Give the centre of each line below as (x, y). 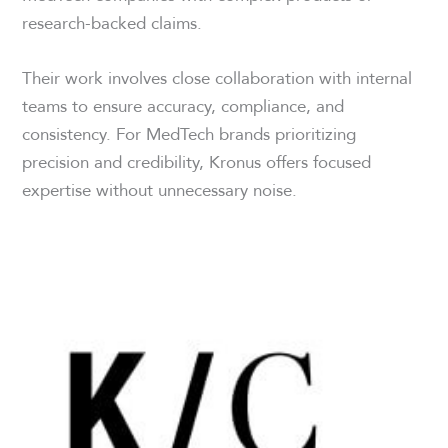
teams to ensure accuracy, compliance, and (183, 105)
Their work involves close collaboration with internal (217, 77)
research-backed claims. (112, 22)
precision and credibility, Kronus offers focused (197, 161)
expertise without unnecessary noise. (160, 189)
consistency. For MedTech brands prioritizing (189, 133)
